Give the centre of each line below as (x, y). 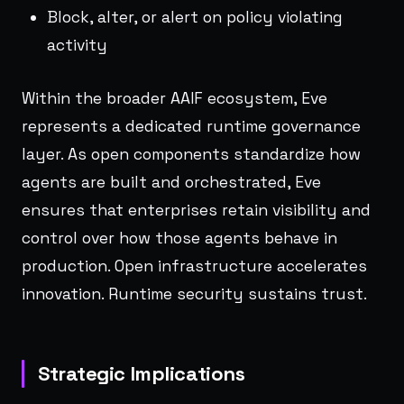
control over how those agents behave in (179, 238)
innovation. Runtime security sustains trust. (194, 294)
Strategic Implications (142, 373)
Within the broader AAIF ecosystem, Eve (174, 98)
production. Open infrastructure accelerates (194, 266)
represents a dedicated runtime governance (191, 126)
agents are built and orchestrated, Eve (171, 182)
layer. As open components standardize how (191, 154)
